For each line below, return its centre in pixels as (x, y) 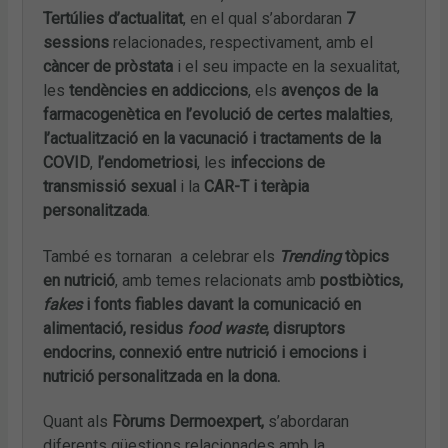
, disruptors (306, 328)
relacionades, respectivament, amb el (241, 42)
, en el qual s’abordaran (265, 18)
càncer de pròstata (108, 66)
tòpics (365, 256)
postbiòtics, (362, 280)
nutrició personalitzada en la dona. (162, 376)
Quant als (78, 422)
